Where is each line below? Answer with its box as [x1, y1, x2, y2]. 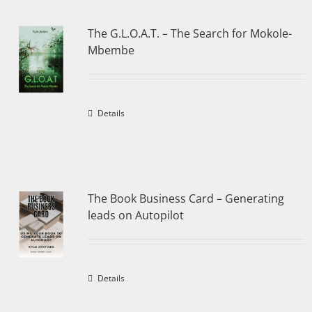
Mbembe [87, 42, 134, 58]
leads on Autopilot [87, 208, 184, 223]
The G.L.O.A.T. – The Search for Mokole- [87, 26, 292, 41]
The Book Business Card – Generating [87, 191, 284, 206]
